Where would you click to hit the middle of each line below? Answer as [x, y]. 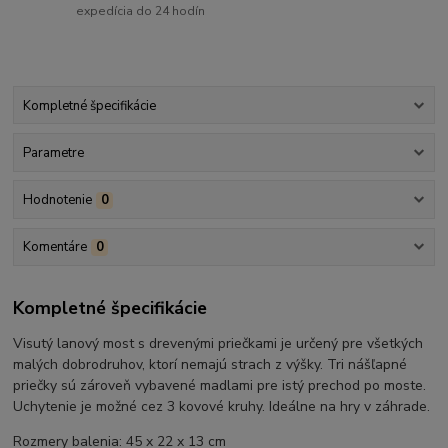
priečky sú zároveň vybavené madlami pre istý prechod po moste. [220, 385]
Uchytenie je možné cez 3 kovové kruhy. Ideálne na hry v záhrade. [222, 406]
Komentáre [54, 247]
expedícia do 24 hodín [141, 11]
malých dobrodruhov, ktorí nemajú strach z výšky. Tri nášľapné [210, 364]
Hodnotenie [57, 200]
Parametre [53, 152]
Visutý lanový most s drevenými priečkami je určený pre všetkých [218, 343]
